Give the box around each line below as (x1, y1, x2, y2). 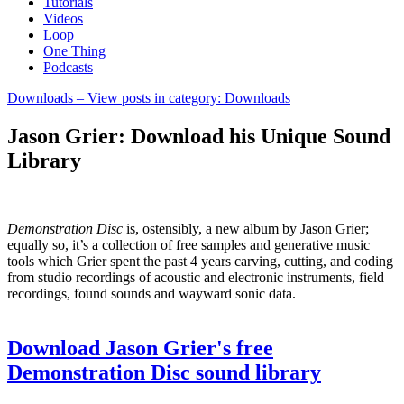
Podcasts (43, 59, 93, 75)
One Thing (43, 42, 106, 59)
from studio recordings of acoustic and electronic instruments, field (7, 270, 384, 286)
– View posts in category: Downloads (73, 89, 290, 106)
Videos (43, 10, 83, 26)
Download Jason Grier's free (7, 336, 273, 361)
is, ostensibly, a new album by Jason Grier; (123, 221, 369, 237)
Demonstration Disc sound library (7, 361, 321, 385)
